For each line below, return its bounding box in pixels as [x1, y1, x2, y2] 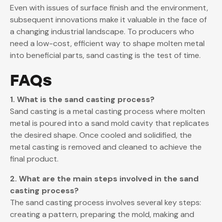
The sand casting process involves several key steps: [10, 197, 201, 208]
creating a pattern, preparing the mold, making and [10, 209, 194, 220]
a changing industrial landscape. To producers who [10, 26, 194, 37]
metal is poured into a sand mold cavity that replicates [10, 118, 209, 129]
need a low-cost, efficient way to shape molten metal [10, 38, 205, 49]
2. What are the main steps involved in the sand [10, 173, 199, 184]
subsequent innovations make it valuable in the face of [10, 14, 207, 25]
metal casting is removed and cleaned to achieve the [10, 142, 202, 153]
